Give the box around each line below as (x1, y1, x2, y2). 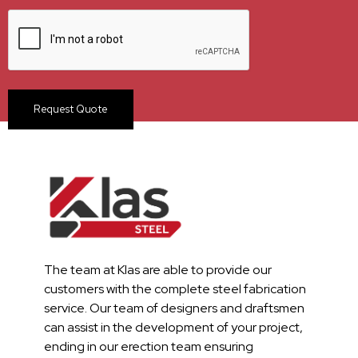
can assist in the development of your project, (44, 318, 303, 336)
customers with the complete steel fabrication (44, 280, 306, 297)
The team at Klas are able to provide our (44, 261, 272, 278)
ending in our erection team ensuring (44, 337, 253, 355)
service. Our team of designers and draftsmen (44, 299, 304, 316)
